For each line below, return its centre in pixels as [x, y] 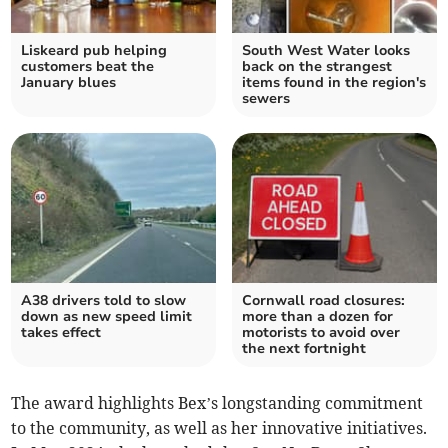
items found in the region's [334, 82]
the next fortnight [304, 348]
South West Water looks [326, 50]
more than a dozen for [317, 316]
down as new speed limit [107, 316]
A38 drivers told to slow [104, 300]
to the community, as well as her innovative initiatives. [219, 427]
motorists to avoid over [321, 332]
